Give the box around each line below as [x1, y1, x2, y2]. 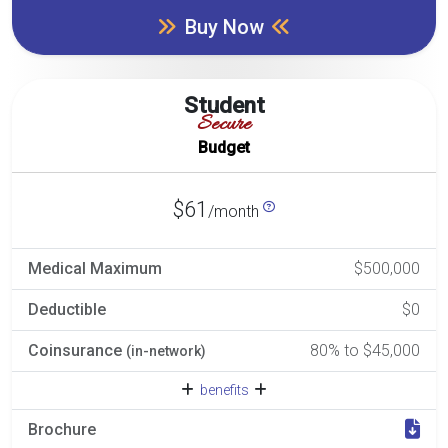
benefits [196, 381, 252, 398]
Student [183, 91, 265, 118]
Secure [197, 110, 251, 139]
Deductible [28, 299, 106, 319]
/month [208, 201, 263, 221]
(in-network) [126, 342, 206, 359]
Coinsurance [28, 340, 126, 360]
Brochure [28, 419, 96, 439]
